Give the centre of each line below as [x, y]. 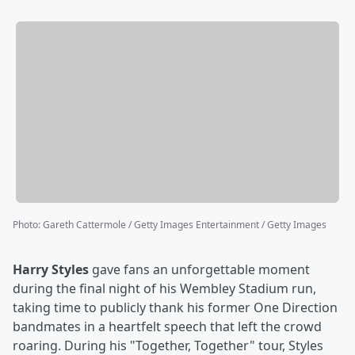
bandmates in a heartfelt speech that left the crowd [167, 327]
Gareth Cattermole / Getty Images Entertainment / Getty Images [185, 225]
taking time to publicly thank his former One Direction [175, 308]
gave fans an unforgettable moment [199, 270]
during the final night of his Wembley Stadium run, [164, 289]
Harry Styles [51, 270]
